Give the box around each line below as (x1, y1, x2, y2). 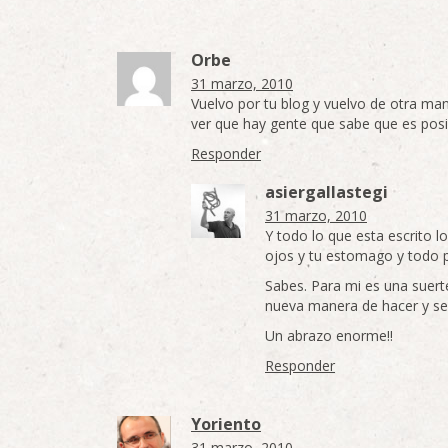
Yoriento (191, 413, 261, 435)
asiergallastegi (265, 181, 388, 203)
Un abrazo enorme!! (265, 326, 393, 345)
